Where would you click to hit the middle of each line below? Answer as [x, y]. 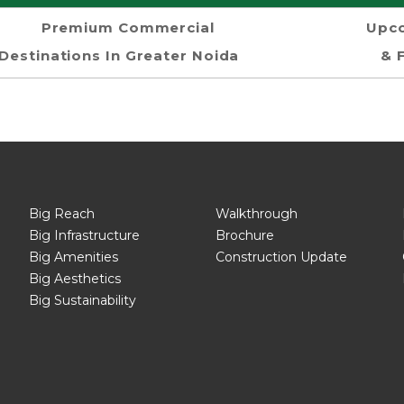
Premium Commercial [128, 28]
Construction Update [281, 257]
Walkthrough [256, 214]
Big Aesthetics [75, 279]
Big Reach [62, 214]
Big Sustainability [83, 300]
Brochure [244, 235]
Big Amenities [74, 257]
